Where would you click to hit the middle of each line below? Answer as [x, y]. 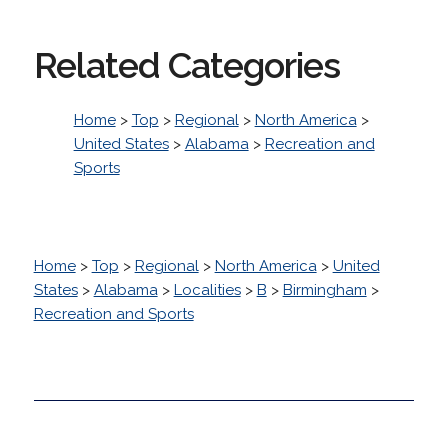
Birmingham [324, 289]
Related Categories [186, 64]
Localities [207, 289]
